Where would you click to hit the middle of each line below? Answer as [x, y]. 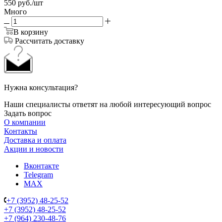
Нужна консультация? [41, 87]
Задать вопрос [28, 113]
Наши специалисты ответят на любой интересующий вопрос [108, 104]
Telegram [38, 174]
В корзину [31, 32]
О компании [25, 122]
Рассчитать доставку [50, 41]
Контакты [21, 131]
